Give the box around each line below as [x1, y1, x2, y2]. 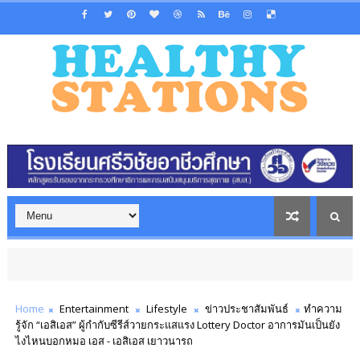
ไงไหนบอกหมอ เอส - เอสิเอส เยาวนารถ [14, 333, 193, 349]
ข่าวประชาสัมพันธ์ [204, 301, 288, 317]
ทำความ [303, 301, 342, 317]
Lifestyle [145, 301, 187, 317]
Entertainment [59, 301, 129, 317]
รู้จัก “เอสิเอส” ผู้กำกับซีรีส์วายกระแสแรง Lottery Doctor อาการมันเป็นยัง [14, 317, 340, 333]
